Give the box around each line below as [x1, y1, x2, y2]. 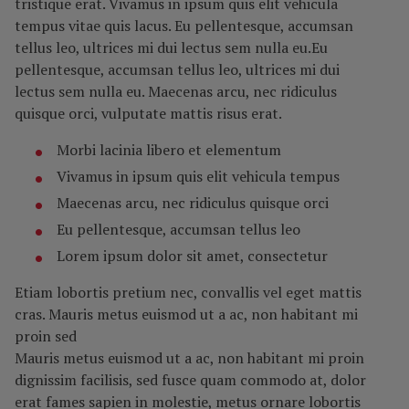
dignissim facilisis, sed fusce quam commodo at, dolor [15, 369, 366, 390]
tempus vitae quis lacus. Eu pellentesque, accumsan [15, 15, 353, 36]
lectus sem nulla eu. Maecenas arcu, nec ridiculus [15, 80, 337, 101]
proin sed [15, 325, 77, 346]
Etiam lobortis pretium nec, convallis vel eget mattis [15, 281, 362, 302]
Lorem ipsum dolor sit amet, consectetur [57, 245, 328, 266]
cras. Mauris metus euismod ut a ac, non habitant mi [15, 303, 358, 324]
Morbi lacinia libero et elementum [57, 139, 281, 160]
